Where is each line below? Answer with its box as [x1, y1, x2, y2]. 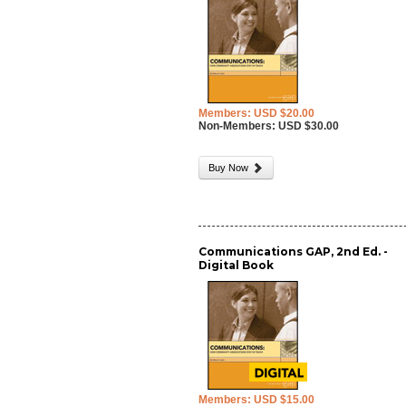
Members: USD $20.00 [198, 107, 315, 120]
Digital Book [198, 258, 275, 272]
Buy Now [208, 162, 252, 173]
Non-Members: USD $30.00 [198, 120, 340, 132]
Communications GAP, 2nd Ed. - [198, 245, 389, 258]
